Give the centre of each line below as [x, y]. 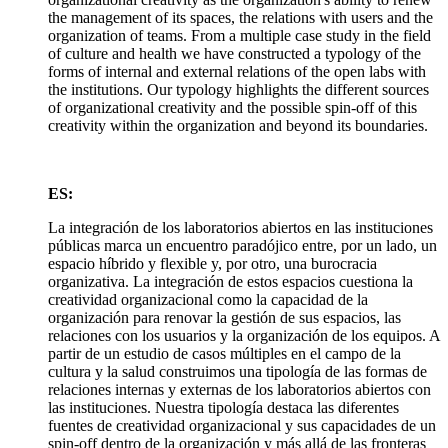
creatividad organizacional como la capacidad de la [208, 300]
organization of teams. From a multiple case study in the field [239, 36]
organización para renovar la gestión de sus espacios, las [224, 318]
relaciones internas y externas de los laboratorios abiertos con [239, 390]
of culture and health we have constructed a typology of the [234, 54]
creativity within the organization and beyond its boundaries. [238, 126]
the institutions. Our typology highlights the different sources [238, 90]
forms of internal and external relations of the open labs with [237, 72]
